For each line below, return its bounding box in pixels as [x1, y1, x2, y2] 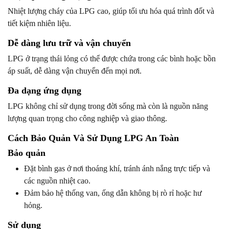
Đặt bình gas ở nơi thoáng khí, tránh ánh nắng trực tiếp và [24, 164, 210, 173]
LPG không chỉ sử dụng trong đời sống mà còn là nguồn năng [8, 102, 208, 111]
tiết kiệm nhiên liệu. [8, 19, 71, 28]
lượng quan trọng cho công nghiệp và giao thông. [8, 114, 167, 123]
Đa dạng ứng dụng [8, 85, 81, 96]
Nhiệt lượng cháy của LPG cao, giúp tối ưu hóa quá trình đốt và [8, 7, 214, 16]
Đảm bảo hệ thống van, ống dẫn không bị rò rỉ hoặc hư [24, 189, 202, 198]
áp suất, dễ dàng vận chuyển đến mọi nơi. [8, 66, 142, 76]
